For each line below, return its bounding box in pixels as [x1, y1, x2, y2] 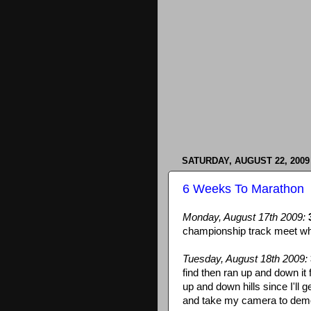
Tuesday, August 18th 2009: [183, 253, 308, 264]
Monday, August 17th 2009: [183, 211, 305, 223]
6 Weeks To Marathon [183, 181, 304, 196]
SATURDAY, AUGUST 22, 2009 [182, 155, 310, 167]
